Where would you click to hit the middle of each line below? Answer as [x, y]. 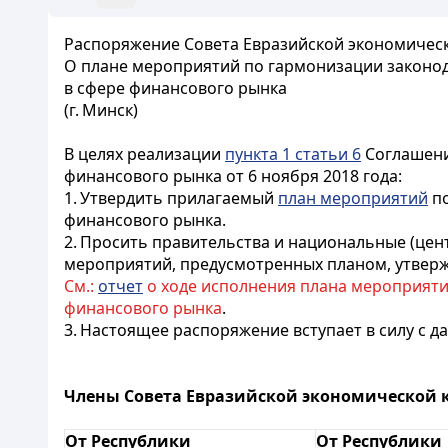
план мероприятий [353, 198]
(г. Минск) [101, 110]
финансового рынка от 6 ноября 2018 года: [233, 176]
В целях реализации [144, 154]
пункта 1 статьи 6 [293, 154]
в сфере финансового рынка [175, 88]
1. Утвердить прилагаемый [171, 198]
